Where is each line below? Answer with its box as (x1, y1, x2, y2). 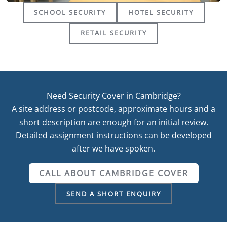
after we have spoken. (72, 142, 155, 154)
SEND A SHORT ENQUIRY (66, 188, 161, 198)
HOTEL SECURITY (128, 7, 194, 17)
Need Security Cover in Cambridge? (46, 90, 181, 101)
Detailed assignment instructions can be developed (15, 129, 212, 141)
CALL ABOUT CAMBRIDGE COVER (39, 167, 188, 179)
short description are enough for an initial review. (19, 116, 208, 128)
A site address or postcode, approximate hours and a (12, 103, 215, 115)
